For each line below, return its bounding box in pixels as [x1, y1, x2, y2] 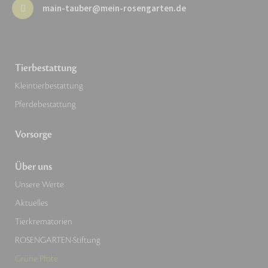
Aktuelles [15, 197, 48, 209]
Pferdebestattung [15, 99, 76, 111]
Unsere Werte [15, 179, 64, 191]
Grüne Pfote [15, 253, 58, 265]
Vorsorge [15, 128, 52, 142]
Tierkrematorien [15, 216, 72, 228]
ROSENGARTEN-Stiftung [15, 234, 100, 246]
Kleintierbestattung [15, 80, 83, 92]
